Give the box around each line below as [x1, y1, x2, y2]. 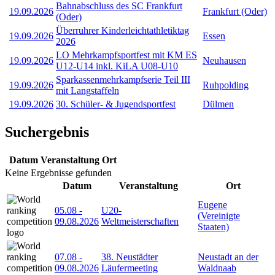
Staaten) [198, 221, 229, 232]
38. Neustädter [101, 251, 158, 262]
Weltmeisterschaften [101, 215, 179, 227]
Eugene [198, 199, 227, 210]
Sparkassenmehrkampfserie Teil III [56, 74, 190, 85]
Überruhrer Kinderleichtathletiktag [56, 25, 189, 36]
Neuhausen [203, 55, 246, 66]
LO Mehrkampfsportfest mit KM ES [56, 49, 197, 60]
